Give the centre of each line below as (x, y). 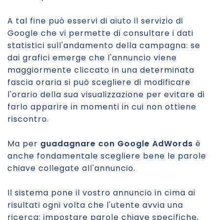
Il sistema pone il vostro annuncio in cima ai (101, 193)
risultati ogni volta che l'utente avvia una (95, 205)
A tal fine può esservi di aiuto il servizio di (95, 21)
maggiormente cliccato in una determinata (101, 70)
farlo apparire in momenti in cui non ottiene (102, 107)
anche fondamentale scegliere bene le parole (107, 156)
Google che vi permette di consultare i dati (100, 33)
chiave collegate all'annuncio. (71, 168)
